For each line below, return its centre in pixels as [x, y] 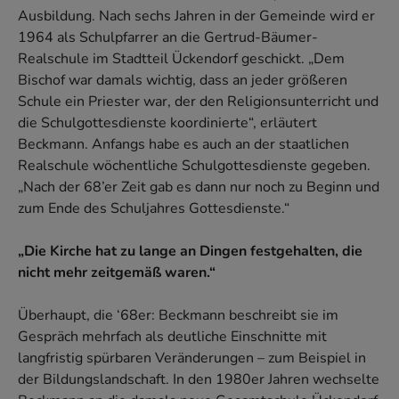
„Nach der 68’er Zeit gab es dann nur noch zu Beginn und [199, 187]
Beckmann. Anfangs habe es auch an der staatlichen [183, 145]
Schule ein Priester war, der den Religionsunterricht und [198, 102]
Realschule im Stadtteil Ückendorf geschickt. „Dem [181, 59]
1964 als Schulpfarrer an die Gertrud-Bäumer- [168, 38]
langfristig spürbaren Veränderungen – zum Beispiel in [192, 358]
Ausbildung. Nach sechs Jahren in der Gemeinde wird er [196, 16]
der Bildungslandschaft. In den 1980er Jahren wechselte [199, 380]
